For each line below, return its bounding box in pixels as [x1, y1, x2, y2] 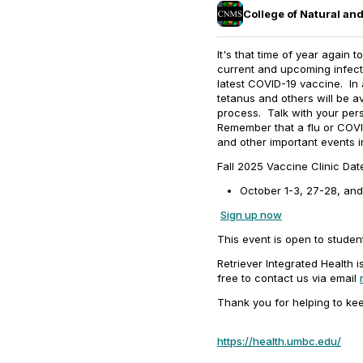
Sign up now [220, 208, 282, 221]
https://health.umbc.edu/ [217, 335, 341, 348]
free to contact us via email [217, 271, 360, 284]
